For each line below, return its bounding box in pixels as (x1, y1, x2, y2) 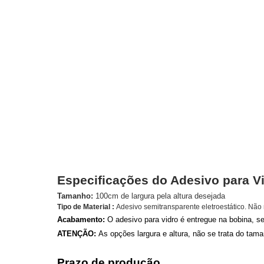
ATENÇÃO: (57, 229, 96, 238)
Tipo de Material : (57, 203, 114, 211)
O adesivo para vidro (105, 215, 180, 224)
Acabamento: (57, 215, 105, 224)
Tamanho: (57, 192, 93, 200)
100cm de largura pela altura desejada (93, 192, 225, 200)
